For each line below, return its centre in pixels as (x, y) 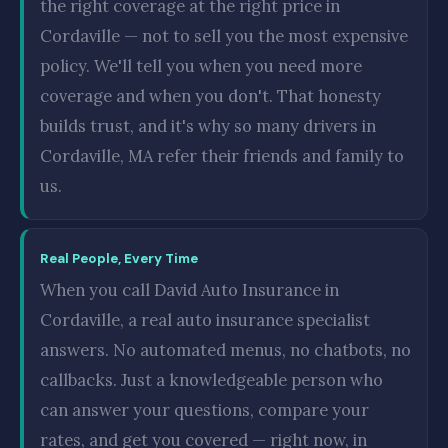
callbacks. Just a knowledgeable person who (211, 380)
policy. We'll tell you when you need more (201, 66)
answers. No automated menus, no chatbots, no (225, 350)
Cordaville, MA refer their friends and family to (222, 156)
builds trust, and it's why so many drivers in (208, 126)
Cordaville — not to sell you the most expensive (224, 36)
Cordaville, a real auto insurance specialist (205, 320)
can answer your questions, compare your (204, 410)
